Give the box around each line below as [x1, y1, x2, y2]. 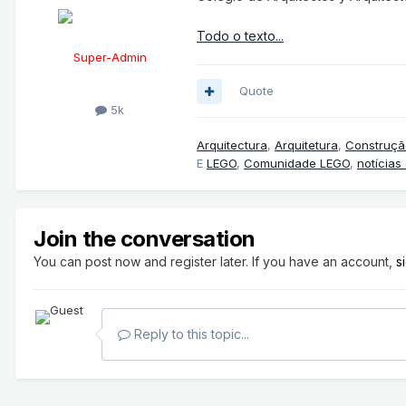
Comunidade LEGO [244, 156, 350, 171]
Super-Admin [72, 50, 147, 65]
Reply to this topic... [130, 326, 249, 343]
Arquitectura [197, 138, 267, 153]
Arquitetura [275, 138, 338, 153]
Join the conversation [34, 226, 256, 253]
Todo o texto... [197, 28, 284, 44]
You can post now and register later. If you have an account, [34, 254, 396, 270]
